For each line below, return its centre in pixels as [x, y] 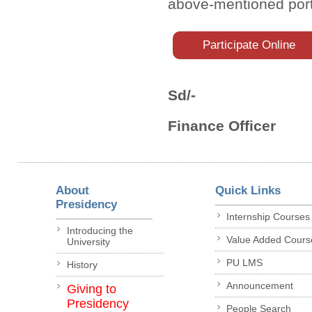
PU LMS [245, 263]
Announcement [260, 286]
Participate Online [249, 45]
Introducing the [100, 231]
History [82, 265]
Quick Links [248, 190]
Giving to [91, 289]
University [88, 242]
